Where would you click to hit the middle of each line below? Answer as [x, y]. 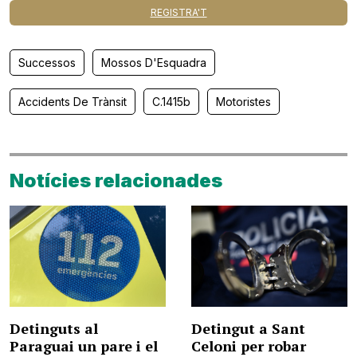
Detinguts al [54, 329]
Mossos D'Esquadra [154, 63]
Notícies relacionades [116, 180]
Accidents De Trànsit [73, 102]
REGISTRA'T [178, 12]
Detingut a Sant [248, 329]
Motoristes [243, 102]
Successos [47, 63]
